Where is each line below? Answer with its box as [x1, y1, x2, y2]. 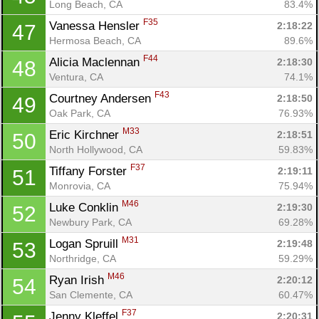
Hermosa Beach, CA [49, 34, 141, 46]
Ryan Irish [49, 273, 108, 287]
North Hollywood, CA [49, 143, 142, 155]
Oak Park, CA [49, 107, 110, 119]
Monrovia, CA [49, 179, 110, 192]
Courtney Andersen [49, 91, 155, 105]
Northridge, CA [49, 252, 116, 264]
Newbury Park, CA [49, 216, 132, 228]
